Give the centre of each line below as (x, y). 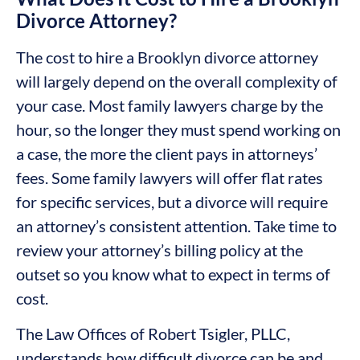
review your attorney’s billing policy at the (160, 250)
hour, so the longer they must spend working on (178, 129)
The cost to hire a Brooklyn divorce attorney (167, 57)
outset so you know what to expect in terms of (173, 274)
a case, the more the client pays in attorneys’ (167, 153)
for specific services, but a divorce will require (172, 201)
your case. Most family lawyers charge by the (170, 105)
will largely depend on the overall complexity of (177, 81)
